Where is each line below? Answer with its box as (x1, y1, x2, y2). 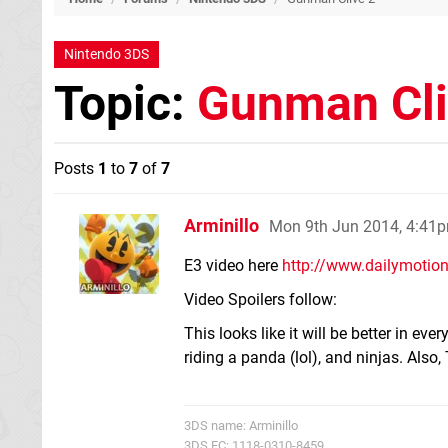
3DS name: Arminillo (184, 418, 298, 433)
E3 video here (184, 256, 282, 275)
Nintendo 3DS (64, 46, 149, 63)
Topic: (54, 75, 197, 132)
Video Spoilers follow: (184, 290, 337, 309)
